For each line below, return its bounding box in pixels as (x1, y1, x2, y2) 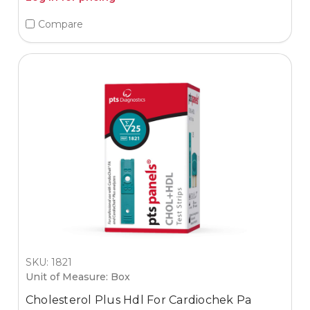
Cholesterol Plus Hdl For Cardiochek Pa (25, 293, 252, 307)
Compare (37, 17, 83, 30)
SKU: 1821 (25, 255, 72, 268)
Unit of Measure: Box (25, 270, 130, 283)
